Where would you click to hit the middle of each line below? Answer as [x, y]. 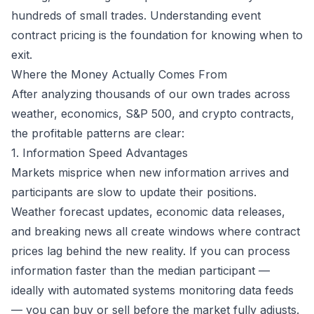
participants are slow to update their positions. [134, 192]
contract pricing [53, 35]
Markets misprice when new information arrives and [150, 173]
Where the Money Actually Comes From [119, 75]
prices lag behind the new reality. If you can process [151, 251]
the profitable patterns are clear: [98, 134]
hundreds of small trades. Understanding [121, 16]
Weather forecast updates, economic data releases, [148, 212]
